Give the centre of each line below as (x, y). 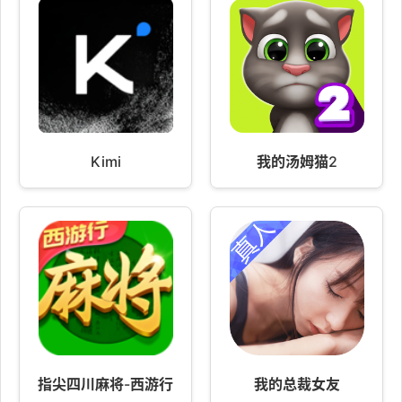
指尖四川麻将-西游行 (105, 384)
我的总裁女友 (297, 384)
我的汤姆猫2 (297, 161)
